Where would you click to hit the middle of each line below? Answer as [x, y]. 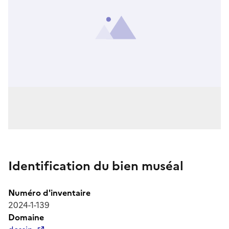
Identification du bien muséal [96, 166]
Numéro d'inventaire [49, 192]
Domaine [26, 217]
